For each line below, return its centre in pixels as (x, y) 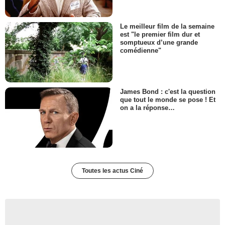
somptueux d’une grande (159, 42)
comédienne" (141, 50)
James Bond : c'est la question (168, 92)
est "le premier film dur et (160, 34)
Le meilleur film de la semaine (167, 26)
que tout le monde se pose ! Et (168, 100)
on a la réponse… (147, 108)
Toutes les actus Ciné (113, 171)
